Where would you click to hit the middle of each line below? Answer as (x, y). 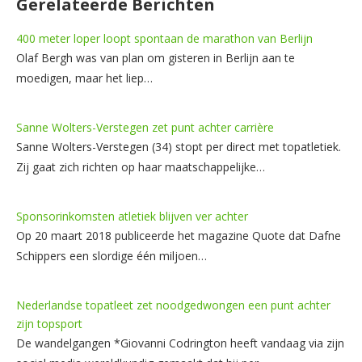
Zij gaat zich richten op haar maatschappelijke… (141, 166)
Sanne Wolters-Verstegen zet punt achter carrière (145, 127)
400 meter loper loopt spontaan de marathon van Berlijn (164, 38)
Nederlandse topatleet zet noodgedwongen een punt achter (173, 305)
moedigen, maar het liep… (84, 78)
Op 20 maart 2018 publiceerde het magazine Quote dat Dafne (179, 235)
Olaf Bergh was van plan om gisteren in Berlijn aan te (156, 57)
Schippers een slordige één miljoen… (112, 255)
